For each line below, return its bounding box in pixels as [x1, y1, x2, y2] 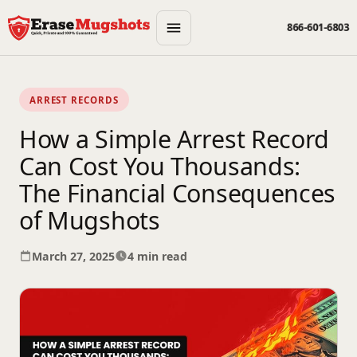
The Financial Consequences [19, 176, 336, 210]
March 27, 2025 [32, 248, 115, 264]
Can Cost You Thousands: [19, 149, 301, 182]
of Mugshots [19, 203, 160, 237]
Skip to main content [16, 11, 150, 29]
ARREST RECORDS [29, 93, 119, 106]
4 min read [127, 248, 187, 264]
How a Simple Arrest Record [19, 122, 330, 155]
